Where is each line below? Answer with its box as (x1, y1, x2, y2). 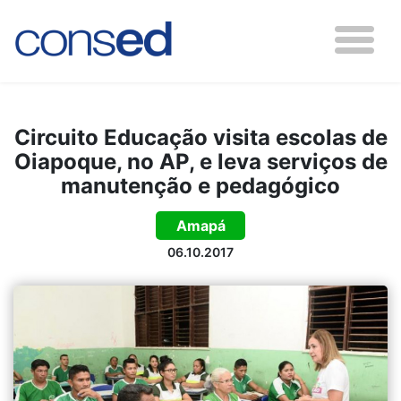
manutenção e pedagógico (61, 173, 340, 199)
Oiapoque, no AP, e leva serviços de (13, 149, 388, 175)
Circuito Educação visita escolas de (13, 124, 388, 150)
